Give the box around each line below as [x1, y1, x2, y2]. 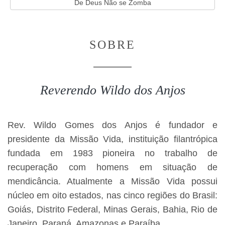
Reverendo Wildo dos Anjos [40, 83, 185, 97]
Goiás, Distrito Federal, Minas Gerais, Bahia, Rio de [8, 204, 217, 214]
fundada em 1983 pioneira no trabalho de [8, 148, 217, 158]
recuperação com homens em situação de [8, 162, 217, 172]
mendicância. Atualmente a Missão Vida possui [8, 176, 217, 186]
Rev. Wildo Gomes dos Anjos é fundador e [8, 120, 217, 130]
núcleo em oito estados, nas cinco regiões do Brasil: [8, 190, 217, 200]
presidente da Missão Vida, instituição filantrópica [8, 134, 217, 144]
